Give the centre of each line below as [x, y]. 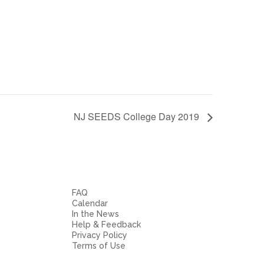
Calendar [90, 204]
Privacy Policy [100, 235]
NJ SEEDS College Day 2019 [138, 117]
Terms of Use [99, 246]
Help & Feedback [106, 225]
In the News [95, 214]
